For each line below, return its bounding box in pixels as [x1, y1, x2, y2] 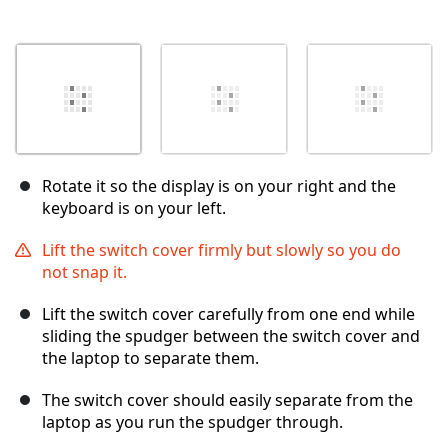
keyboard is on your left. [42, 197, 226, 220]
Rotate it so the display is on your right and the [42, 175, 396, 198]
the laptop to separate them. [42, 347, 259, 370]
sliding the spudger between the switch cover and [42, 325, 420, 348]
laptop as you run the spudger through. [42, 411, 343, 434]
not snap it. [42, 261, 127, 284]
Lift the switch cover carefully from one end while [42, 303, 415, 326]
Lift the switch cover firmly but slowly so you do [42, 239, 401, 262]
